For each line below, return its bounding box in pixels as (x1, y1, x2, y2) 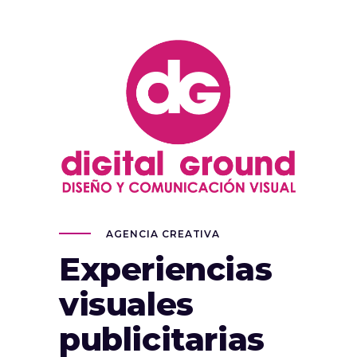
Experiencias (59, 249, 273, 288)
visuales (59, 284, 194, 324)
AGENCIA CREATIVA (106, 227, 221, 240)
